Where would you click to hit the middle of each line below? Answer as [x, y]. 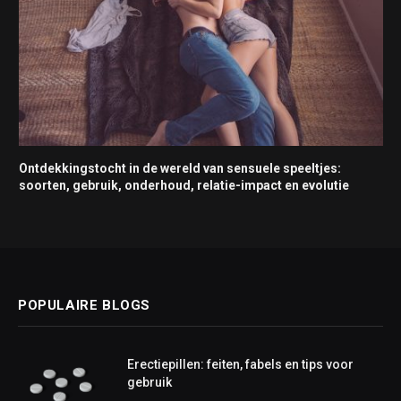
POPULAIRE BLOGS [84, 305]
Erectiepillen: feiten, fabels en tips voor [240, 364]
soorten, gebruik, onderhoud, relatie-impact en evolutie [184, 185]
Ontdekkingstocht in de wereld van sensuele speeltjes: [180, 168]
